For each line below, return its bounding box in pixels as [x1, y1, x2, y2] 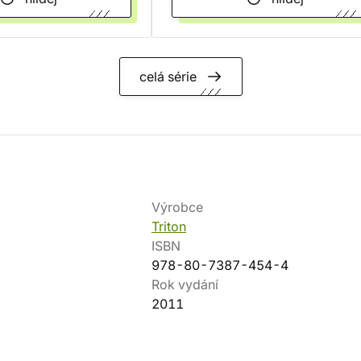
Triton [151, 218, 186, 234]
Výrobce [151, 199, 203, 215]
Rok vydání [151, 276, 218, 293]
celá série [139, 68, 197, 85]
